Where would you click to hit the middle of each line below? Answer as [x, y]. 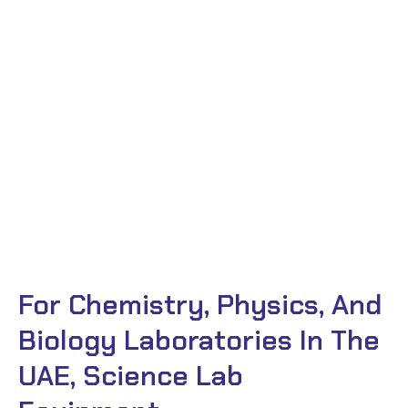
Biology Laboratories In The [199, 340]
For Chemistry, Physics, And [200, 304]
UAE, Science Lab [131, 375]
